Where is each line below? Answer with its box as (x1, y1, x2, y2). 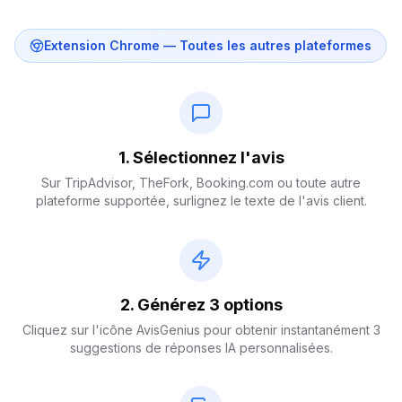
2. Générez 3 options (119, 295, 283, 314)
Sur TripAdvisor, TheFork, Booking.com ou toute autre (41, 175, 361, 190)
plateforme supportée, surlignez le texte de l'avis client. (35, 193, 367, 208)
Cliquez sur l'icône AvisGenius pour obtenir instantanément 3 (22, 322, 380, 337)
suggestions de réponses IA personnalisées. (69, 340, 333, 355)
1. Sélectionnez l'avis (118, 148, 284, 167)
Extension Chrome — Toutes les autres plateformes (44, 38, 371, 53)
